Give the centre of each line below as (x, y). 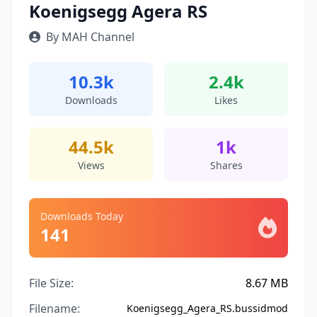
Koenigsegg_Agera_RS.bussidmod (207, 308)
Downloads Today (82, 216)
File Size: (51, 283)
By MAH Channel (90, 37)
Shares (226, 165)
